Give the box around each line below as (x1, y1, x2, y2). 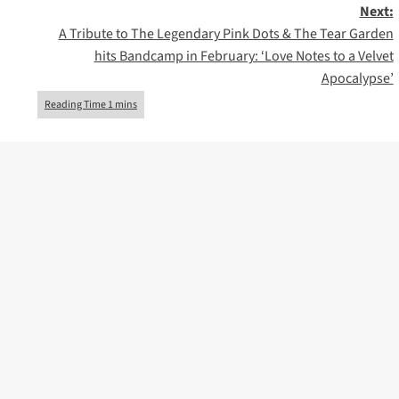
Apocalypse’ (321, 69, 394, 89)
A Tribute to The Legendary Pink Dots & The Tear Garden (58, 24, 394, 45)
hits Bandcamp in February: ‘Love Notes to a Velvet (94, 46, 394, 67)
